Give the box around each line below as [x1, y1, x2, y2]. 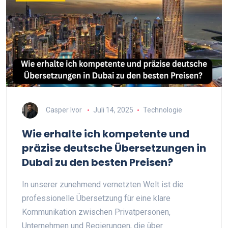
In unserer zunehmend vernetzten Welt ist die [22, 180, 184, 189]
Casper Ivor [46, 105, 82, 114]
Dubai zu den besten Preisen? [22, 155, 173, 169]
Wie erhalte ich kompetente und [22, 127, 189, 141]
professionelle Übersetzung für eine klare [22, 193, 170, 203]
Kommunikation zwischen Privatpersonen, [22, 207, 170, 217]
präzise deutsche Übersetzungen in [22, 141, 206, 155]
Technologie [142, 105, 182, 114]
